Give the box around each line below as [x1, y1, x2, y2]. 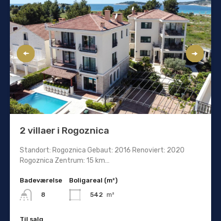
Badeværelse [20, 176, 62, 184]
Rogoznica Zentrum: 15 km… [20, 156, 110, 165]
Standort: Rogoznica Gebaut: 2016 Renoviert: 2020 [20, 146, 184, 154]
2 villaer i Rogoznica [20, 124, 109, 136]
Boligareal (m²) [69, 176, 117, 184]
